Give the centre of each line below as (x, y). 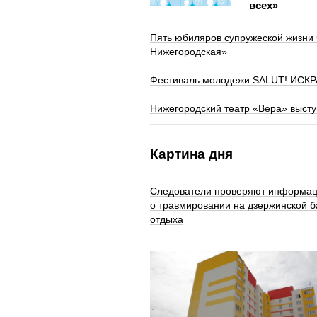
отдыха (167, 220)
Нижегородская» (189, 52)
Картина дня (191, 154)
